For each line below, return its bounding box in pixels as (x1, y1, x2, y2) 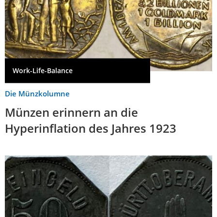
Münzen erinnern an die (5, 104, 138, 120)
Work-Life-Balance (13, 65, 73, 75)
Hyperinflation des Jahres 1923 (5, 120, 176, 136)
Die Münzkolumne (5, 88, 70, 98)
